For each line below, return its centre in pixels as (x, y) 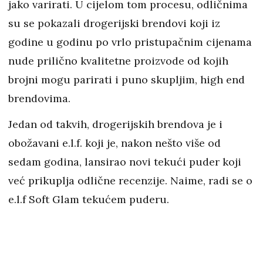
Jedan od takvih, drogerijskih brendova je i (115, 124)
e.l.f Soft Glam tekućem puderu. (90, 200)
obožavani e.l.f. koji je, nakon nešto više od (114, 143)
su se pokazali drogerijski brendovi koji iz (114, 23)
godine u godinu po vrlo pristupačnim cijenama (130, 42)
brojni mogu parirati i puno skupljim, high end (127, 80)
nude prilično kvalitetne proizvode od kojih (118, 61)
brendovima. (41, 99)
